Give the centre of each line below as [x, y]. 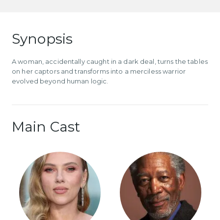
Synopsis [42, 39]
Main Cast [46, 127]
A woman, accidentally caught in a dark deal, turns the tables [110, 61]
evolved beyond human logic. [60, 81]
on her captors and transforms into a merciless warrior [99, 71]
